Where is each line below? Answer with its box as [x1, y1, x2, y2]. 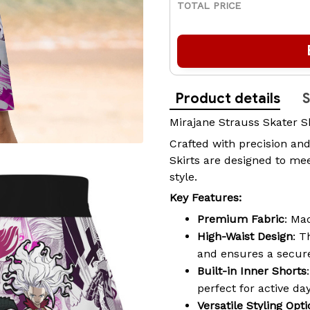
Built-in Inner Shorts [197, 264, 307, 278]
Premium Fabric [197, 212, 284, 226]
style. [170, 170, 197, 183]
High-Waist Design [197, 230, 293, 244]
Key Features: [170, 191, 241, 205]
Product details [175, 90, 280, 108]
